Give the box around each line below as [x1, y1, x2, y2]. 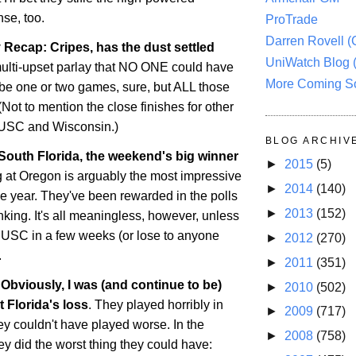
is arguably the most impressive [61, 168, 242, 183]
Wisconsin [52, 120, 111, 134]
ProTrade [265, 13, 318, 27]
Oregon [19, 168, 61, 183]
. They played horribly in [88, 297, 223, 311]
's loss [49, 297, 88, 311]
